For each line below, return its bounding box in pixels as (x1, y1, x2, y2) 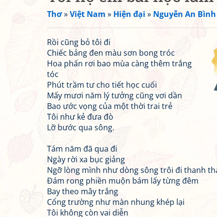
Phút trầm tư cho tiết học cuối (47, 79, 157, 90)
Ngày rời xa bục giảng (47, 154, 125, 165)
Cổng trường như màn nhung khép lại (47, 197, 185, 207)
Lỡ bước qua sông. (47, 122, 114, 133)
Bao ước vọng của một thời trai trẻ (47, 101, 172, 111)
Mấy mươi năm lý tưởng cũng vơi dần (47, 90, 182, 101)
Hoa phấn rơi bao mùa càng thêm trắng (47, 58, 192, 69)
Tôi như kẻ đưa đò (47, 111, 113, 122)
